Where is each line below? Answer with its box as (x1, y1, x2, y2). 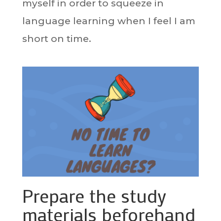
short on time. (22, 33, 91, 44)
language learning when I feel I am (22, 15, 195, 27)
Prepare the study (22, 183, 166, 208)
